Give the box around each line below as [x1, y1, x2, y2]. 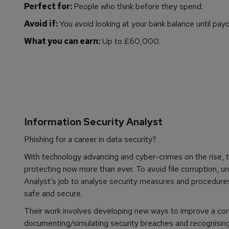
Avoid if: [24, 18, 59, 30]
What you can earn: [24, 36, 100, 47]
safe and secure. [24, 188, 82, 199]
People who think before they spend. [74, 1, 203, 12]
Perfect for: [24, 1, 74, 12]
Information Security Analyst [24, 115, 163, 129]
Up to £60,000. [100, 36, 161, 47]
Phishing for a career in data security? [24, 134, 156, 145]
